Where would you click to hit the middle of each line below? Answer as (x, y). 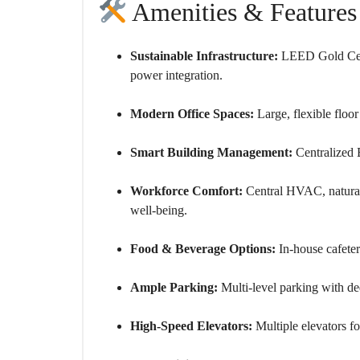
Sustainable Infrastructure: (204, 56)
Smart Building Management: (211, 153)
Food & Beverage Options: (203, 249)
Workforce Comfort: (186, 191)
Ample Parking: (174, 288)
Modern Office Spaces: (192, 114)
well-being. (159, 211)
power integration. (176, 76)
